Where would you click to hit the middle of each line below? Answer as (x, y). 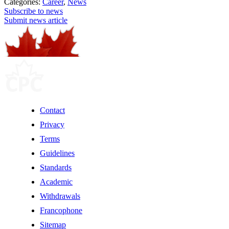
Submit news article (36, 20)
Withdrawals (60, 196)
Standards (56, 167)
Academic (56, 181)
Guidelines (57, 153)
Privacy (52, 124)
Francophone (61, 210)
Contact (52, 110)
